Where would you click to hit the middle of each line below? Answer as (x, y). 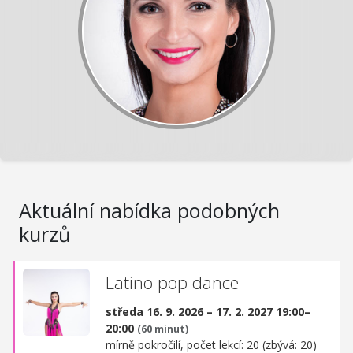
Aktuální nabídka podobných (149, 211)
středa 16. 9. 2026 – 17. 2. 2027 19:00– (208, 311)
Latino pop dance (172, 282)
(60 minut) (163, 329)
